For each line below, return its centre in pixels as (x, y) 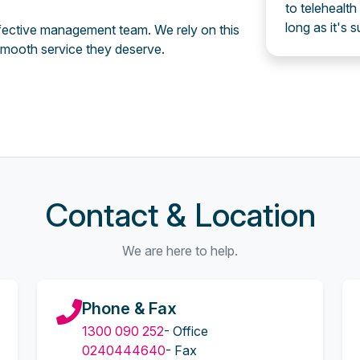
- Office (186, 331)
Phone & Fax (129, 309)
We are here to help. (180, 251)
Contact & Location (180, 215)
